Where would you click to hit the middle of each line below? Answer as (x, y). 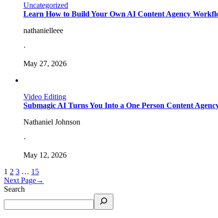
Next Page (20, 180)
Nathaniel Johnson (52, 122)
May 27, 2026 (45, 63)
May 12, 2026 (45, 155)
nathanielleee (43, 30)
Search (14, 189)
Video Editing (45, 96)
